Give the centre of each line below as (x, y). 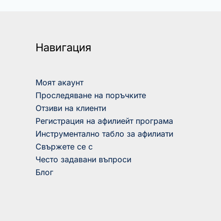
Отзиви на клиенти (71, 108)
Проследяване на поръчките (91, 95)
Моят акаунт (59, 82)
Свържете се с (64, 146)
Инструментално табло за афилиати (104, 133)
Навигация (63, 47)
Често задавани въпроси (83, 159)
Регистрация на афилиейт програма (104, 121)
